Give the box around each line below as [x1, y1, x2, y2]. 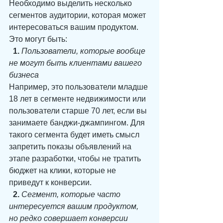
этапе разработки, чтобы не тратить [9, 154, 143, 163]
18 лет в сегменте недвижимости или [9, 95, 148, 103]
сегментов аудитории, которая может [9, 11, 148, 19]
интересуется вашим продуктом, [9, 202, 140, 211]
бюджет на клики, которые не [9, 166, 118, 175]
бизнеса [9, 71, 39, 79]
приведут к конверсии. [9, 178, 92, 187]
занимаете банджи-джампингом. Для [9, 118, 147, 127]
